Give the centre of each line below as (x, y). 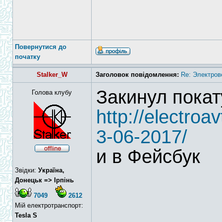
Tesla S (26, 215)
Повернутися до (41, 47)
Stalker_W (52, 75)
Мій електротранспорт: (49, 205)
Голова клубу (52, 92)
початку (28, 57)
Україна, (51, 170)
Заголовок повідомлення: (137, 75)
